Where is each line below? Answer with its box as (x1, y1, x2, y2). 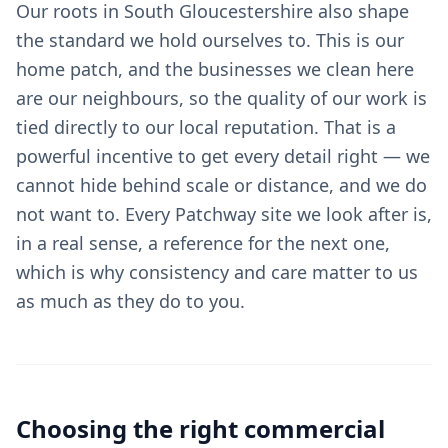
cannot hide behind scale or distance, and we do (16, 173, 427, 197)
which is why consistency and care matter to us (16, 260, 418, 284)
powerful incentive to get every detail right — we (16, 144, 430, 168)
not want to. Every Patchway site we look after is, (16, 202, 432, 226)
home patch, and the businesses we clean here (16, 57, 414, 81)
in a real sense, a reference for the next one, (16, 231, 390, 255)
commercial (244, 412, 385, 445)
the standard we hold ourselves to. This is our (16, 28, 404, 52)
